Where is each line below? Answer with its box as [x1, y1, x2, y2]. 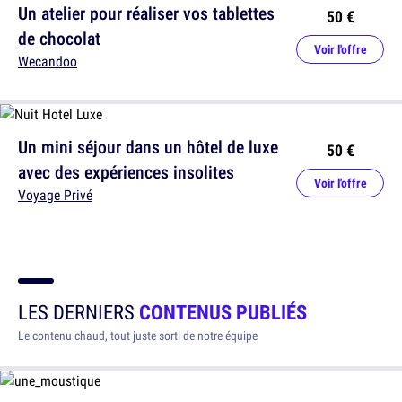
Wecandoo [18, 50, 77, 71]
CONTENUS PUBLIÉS [139, 297, 307, 326]
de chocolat [18, 25, 100, 50]
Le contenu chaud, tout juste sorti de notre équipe [18, 327, 258, 344]
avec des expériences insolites [18, 159, 234, 184]
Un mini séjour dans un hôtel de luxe [18, 134, 278, 159]
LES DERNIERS [18, 297, 139, 326]
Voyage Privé [18, 184, 92, 205]
